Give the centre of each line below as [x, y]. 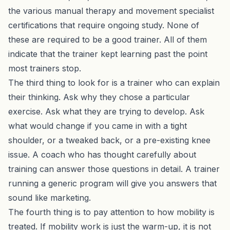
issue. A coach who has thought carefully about [102, 154]
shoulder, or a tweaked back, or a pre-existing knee [109, 140]
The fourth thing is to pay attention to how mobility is [111, 212]
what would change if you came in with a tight [98, 126]
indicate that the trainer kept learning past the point [108, 54]
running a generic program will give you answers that [112, 183]
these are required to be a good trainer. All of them [108, 39]
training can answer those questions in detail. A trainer [114, 169]
